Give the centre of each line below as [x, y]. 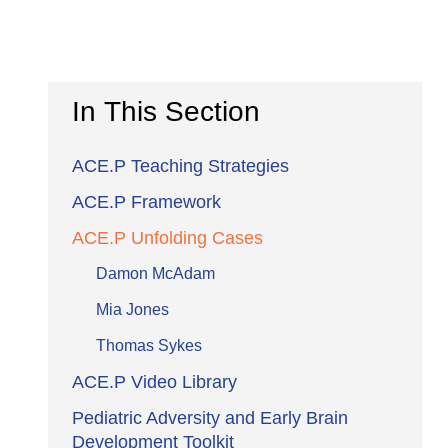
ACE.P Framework [146, 201]
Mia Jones [132, 309]
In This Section [166, 111]
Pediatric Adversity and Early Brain [210, 417]
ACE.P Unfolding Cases [167, 237]
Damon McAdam [155, 273]
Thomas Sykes [149, 345]
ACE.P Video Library [154, 381]
